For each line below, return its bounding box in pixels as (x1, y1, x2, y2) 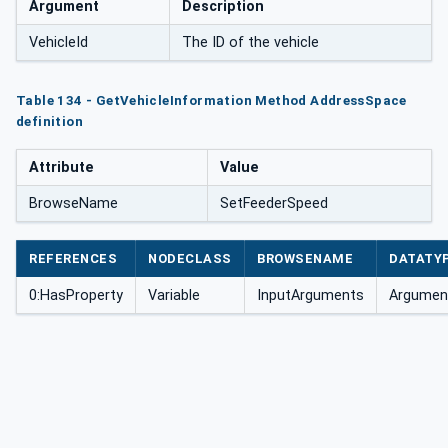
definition (16, 114, 83, 130)
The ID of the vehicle (182, 34, 319, 52)
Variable (148, 286, 200, 304)
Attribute (29, 159, 94, 177)
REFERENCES (29, 250, 118, 266)
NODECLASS (148, 250, 232, 266)
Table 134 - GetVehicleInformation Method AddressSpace (16, 93, 407, 109)
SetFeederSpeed (220, 195, 328, 213)
